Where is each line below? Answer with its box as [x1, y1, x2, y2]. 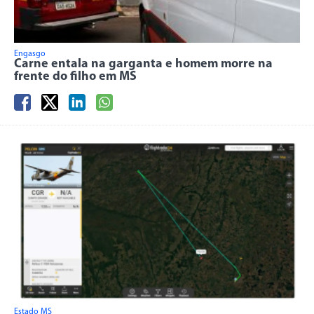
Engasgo [14, 50, 46, 59]
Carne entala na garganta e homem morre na [14, 57, 273, 71]
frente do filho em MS [14, 70, 137, 84]
